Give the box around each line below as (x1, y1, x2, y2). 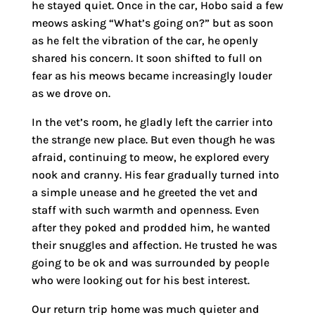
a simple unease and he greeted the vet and (31, 185, 258, 199)
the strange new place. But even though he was (31, 132, 275, 146)
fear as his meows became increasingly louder (31, 68, 272, 82)
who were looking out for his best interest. (31, 273, 250, 287)
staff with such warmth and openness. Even (31, 202, 259, 217)
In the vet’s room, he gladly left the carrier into (31, 115, 273, 129)
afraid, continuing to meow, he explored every (31, 150, 269, 164)
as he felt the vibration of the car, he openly (31, 33, 258, 47)
